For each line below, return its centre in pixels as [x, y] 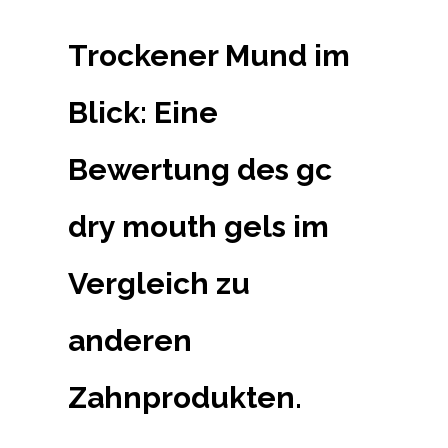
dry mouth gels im [198, 226]
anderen [130, 340]
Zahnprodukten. [185, 397]
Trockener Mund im [209, 55]
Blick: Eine [143, 112]
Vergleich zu [159, 283]
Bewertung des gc [200, 169]
